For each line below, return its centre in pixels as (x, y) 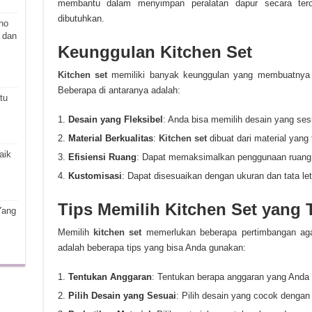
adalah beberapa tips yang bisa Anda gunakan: (151, 248)
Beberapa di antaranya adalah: (119, 90)
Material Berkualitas (110, 138)
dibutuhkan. (81, 18)
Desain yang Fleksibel (115, 119)
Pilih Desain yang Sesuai (122, 296)
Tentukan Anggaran (110, 277)
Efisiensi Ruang (102, 157)
